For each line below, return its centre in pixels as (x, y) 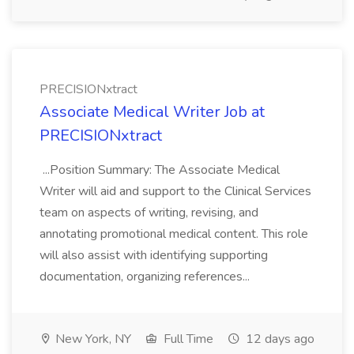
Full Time (187, 339)
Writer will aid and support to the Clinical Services (175, 191)
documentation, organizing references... (146, 277)
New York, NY (92, 339)
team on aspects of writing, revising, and (149, 213)
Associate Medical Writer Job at (152, 112)
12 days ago (279, 339)
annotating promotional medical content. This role (174, 234)
